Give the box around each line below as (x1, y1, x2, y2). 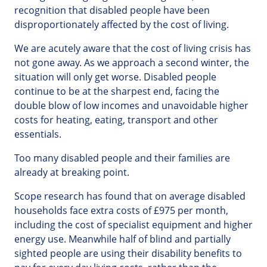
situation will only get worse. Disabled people (14, 70, 216, 84)
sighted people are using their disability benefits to (14, 247, 242, 260)
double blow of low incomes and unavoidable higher (14, 99, 249, 113)
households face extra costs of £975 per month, (14, 204, 228, 218)
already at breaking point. (14, 166, 129, 179)
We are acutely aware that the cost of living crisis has (14, 42, 251, 55)
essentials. (14, 128, 61, 141)
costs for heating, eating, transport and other (14, 113, 218, 127)
